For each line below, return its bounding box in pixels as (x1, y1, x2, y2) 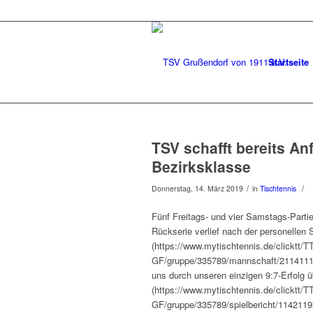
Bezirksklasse (152, 156, 251, 177)
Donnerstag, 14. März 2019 (152, 183, 243, 194)
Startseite (268, 55, 309, 68)
